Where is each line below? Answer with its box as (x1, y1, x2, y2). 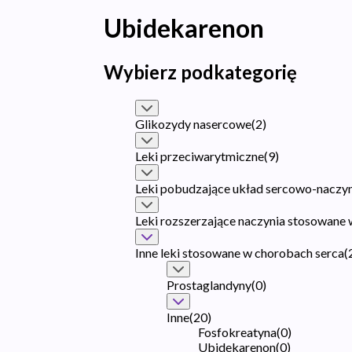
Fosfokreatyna (198, 324, 277, 339)
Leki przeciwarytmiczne (135, 148, 264, 163)
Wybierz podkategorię (104, 60, 297, 83)
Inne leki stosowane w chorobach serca (135, 244, 344, 260)
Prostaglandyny (167, 277, 251, 292)
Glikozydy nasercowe (135, 115, 251, 131)
